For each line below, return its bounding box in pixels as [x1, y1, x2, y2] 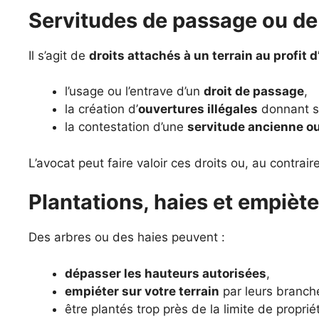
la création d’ [65, 102, 138, 116]
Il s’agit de [28, 48, 89, 63]
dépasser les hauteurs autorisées [65, 266, 266, 281]
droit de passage [204, 84, 304, 98]
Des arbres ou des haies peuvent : [28, 230, 225, 244]
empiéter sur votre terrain [65, 283, 219, 298]
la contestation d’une [65, 120, 187, 134]
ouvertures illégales [138, 102, 258, 116]
